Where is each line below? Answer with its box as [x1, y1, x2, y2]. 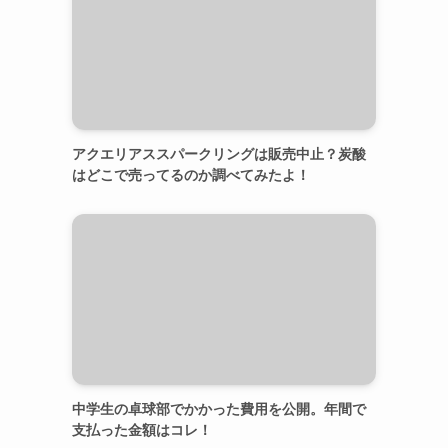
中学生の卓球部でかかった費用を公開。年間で [72, 400, 366, 417]
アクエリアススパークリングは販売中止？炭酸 [72, 145, 366, 162]
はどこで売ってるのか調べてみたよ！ [72, 166, 310, 183]
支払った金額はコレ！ [72, 421, 212, 438]
